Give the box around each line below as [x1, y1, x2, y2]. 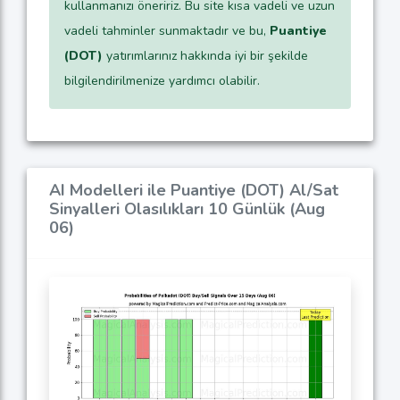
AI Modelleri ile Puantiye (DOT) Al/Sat [49, 179, 338, 201]
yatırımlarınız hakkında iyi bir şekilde [103, 46, 308, 64]
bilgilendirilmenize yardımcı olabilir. [64, 71, 260, 89]
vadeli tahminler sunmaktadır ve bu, [64, 21, 270, 39]
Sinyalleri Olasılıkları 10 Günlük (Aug [49, 197, 325, 220]
